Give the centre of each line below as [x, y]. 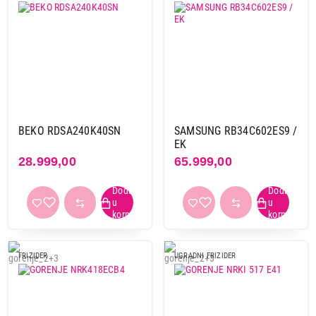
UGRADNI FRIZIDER [205, 255]
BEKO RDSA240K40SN [70, 130]
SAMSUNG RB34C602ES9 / [236, 130]
